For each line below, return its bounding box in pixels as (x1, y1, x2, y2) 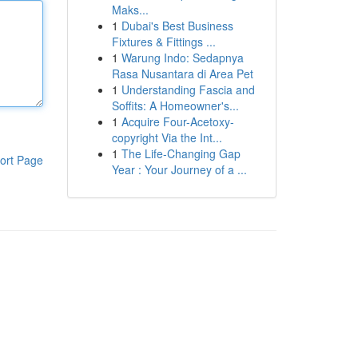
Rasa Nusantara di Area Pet (111, 66, 253, 82)
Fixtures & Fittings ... (111, 34, 216, 50)
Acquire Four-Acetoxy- (121, 113, 234, 129)
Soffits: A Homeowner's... (111, 97, 239, 113)
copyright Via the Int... (111, 129, 222, 145)
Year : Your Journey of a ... (111, 161, 247, 177)
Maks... (111, 2, 149, 18)
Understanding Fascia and (121, 82, 255, 97)
